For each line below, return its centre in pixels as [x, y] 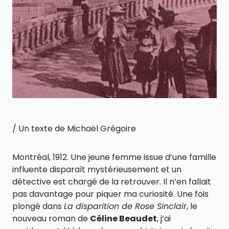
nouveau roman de [51, 219]
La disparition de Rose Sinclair [125, 206]
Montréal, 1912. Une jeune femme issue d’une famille [114, 157]
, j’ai [164, 219]
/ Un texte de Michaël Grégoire [74, 129]
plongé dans [38, 206]
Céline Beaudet [123, 219]
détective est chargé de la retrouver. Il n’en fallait [112, 182]
